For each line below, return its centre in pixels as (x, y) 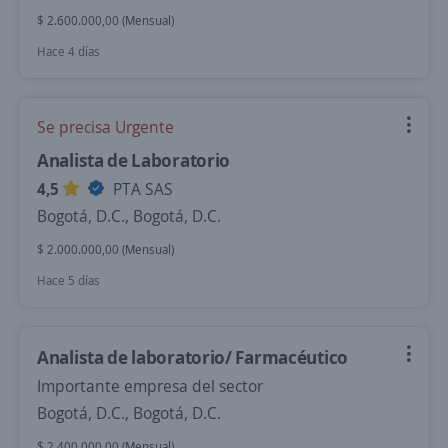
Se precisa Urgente (105, 127)
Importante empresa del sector (150, 386)
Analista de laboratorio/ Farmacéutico (192, 357)
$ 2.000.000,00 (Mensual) (105, 249)
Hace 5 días (68, 280)
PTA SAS (141, 189)
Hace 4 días (68, 51)
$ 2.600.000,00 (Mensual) (105, 20)
